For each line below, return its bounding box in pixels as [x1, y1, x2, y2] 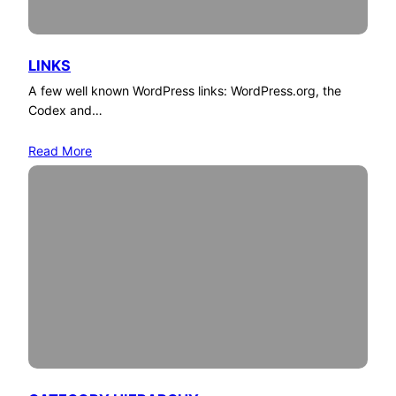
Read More [28, 142, 92, 158]
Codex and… [28, 102, 103, 118]
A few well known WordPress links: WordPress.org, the [28, 82, 341, 98]
